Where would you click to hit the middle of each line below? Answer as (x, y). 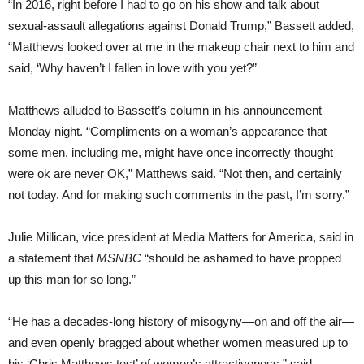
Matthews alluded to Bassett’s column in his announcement (165, 110)
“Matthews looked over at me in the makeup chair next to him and (181, 47)
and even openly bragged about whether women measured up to (178, 343)
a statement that (52, 258)
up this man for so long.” (72, 279)
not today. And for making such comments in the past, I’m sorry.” (179, 195)
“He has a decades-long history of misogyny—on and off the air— (181, 322)
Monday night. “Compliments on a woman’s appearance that (167, 132)
